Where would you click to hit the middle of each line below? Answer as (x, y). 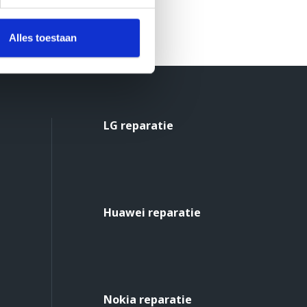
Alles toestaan (42, 38)
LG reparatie (138, 126)
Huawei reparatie (152, 213)
